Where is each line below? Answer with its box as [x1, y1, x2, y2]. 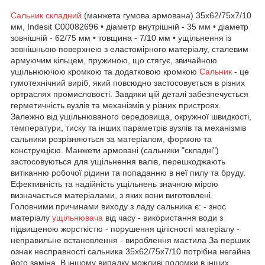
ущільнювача [52, 212, 103, 222]
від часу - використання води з [103, 212, 223, 222]
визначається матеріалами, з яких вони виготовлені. [11, 190, 213, 200]
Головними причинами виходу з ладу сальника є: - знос [11, 201, 226, 211]
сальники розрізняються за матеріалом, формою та [11, 134, 212, 144]
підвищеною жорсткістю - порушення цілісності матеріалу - [11, 224, 240, 234]
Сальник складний [11, 10, 82, 20]
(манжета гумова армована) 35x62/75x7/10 [82, 10, 251, 20]
